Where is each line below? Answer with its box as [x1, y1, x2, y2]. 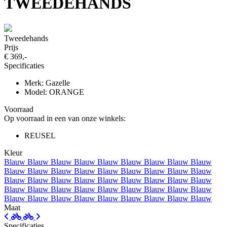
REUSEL [24, 131, 56, 140]
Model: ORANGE [24, 87, 84, 96]
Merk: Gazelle [24, 78, 70, 87]
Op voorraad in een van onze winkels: [4, 113, 126, 123]
